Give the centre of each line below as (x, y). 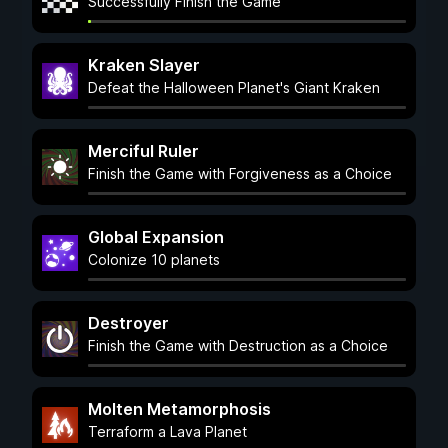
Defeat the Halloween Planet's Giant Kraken (234, 87)
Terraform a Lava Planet (167, 431)
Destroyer (128, 323)
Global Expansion (156, 237)
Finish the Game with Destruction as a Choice (238, 345)
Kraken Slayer (144, 65)
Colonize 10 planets (154, 259)
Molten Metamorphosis (179, 409)
